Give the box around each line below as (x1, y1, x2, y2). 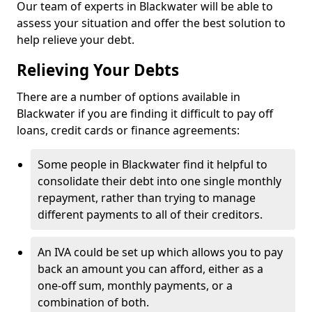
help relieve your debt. (17, 32, 134, 47)
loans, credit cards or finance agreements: (17, 123, 240, 138)
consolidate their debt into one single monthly (38, 173, 281, 189)
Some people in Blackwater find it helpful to (38, 157, 267, 172)
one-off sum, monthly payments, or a (38, 278, 233, 293)
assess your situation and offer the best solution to (17, 15, 286, 31)
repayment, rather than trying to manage (38, 190, 256, 205)
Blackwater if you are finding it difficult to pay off (17, 106, 273, 121)
